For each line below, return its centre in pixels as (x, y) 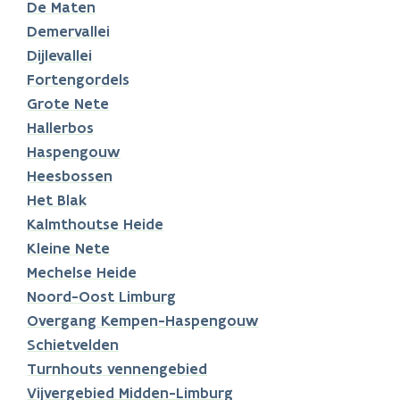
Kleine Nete (68, 249)
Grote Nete (68, 104)
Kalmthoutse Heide (95, 225)
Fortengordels (78, 80)
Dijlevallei (59, 56)
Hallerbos (60, 128)
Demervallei (68, 32)
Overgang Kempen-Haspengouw (143, 321)
